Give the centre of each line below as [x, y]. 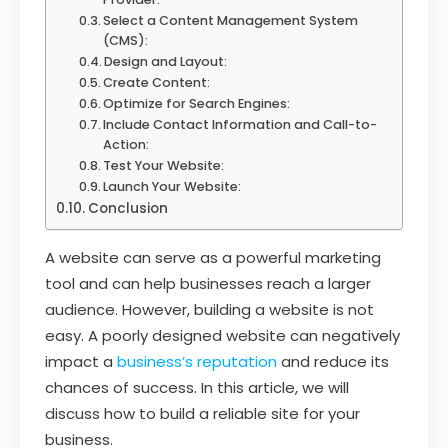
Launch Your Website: [172, 186]
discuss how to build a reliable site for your [202, 413]
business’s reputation [197, 361]
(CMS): [126, 40]
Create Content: [157, 82]
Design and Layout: [166, 61]
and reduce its [333, 361]
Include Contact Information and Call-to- [240, 124]
